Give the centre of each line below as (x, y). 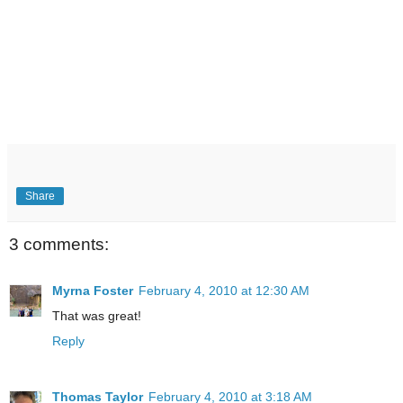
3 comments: (59, 244)
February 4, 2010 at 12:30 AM (224, 291)
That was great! (97, 316)
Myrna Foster (93, 291)
